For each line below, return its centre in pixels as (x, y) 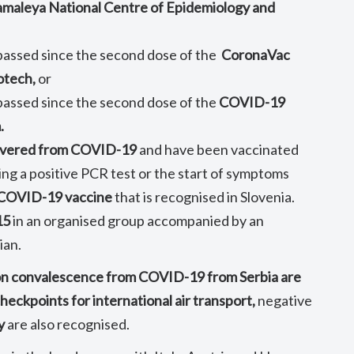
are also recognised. (68, 324)
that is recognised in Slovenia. (204, 197)
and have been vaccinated (218, 149)
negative (284, 300)
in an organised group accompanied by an (137, 220)
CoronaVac (256, 55)
